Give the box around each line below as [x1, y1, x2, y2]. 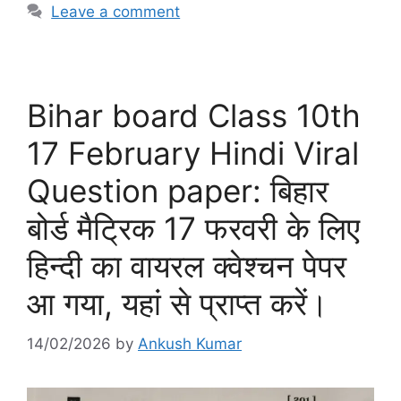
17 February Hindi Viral [27, 134, 359, 173]
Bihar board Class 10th [27, 97, 361, 135]
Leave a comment [51, 3, 181, 21]
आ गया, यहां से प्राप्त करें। [27, 285, 328, 323]
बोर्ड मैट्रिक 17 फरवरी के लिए [27, 209, 360, 248]
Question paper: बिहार [27, 172, 328, 210]
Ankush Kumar [138, 334, 242, 353]
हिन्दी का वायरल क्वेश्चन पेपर [27, 247, 346, 286]
